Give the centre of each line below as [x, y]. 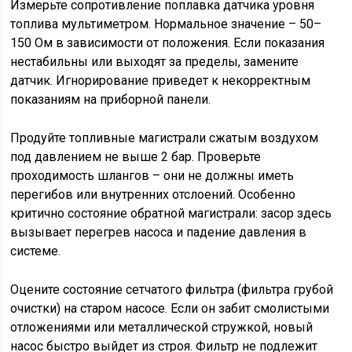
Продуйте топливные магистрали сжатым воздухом [165, 138]
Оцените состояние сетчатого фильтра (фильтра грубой [172, 290]
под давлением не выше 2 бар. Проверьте [136, 157]
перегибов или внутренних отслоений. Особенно [153, 194]
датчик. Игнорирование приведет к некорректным [161, 81]
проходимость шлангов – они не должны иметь [152, 176]
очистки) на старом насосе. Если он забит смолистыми [170, 308]
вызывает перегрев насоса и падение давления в [159, 232]
